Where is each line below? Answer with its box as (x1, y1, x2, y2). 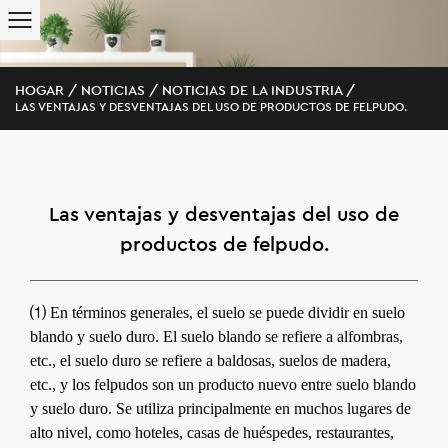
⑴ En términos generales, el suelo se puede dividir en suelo (30, 303, 405, 321)
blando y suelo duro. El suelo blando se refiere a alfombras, (30, 327, 403, 345)
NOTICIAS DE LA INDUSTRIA (162, 83, 342, 98)
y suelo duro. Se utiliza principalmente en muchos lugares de (30, 399, 411, 417)
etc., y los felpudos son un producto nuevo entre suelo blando (30, 375, 416, 393)
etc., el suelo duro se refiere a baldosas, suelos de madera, (30, 351, 391, 369)
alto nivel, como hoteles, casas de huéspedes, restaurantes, (30, 423, 394, 441)
